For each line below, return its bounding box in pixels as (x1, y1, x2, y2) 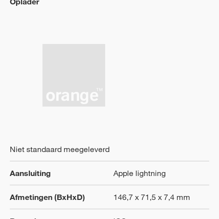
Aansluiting (10, 168, 51, 178)
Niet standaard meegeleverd (10, 144, 109, 154)
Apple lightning (113, 168, 166, 178)
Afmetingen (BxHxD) (10, 192, 85, 202)
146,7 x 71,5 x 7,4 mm (113, 192, 190, 202)
